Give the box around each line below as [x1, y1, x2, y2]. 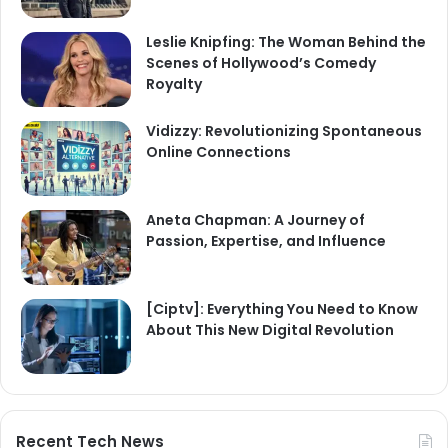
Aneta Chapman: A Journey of [146, 210, 365, 231]
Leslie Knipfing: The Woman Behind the [146, 32, 426, 53]
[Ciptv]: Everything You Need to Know [146, 299, 418, 320]
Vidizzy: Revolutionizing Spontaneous [146, 121, 422, 142]
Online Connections [146, 142, 291, 163]
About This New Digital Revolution [146, 320, 394, 341]
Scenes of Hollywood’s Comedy [146, 53, 376, 74]
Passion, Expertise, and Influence [146, 231, 386, 252]
